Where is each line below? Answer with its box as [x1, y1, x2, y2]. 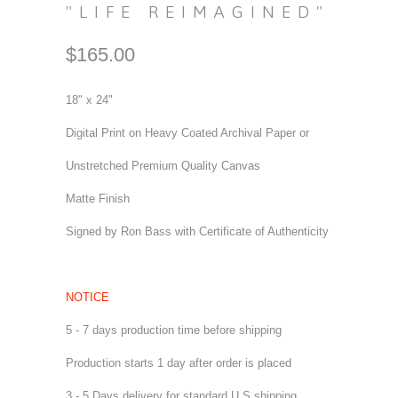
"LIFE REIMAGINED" [66, 2, 330, 21]
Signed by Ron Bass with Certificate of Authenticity [66, 225, 329, 238]
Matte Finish [66, 192, 130, 205]
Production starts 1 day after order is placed [66, 356, 291, 370]
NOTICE [66, 291, 109, 304]
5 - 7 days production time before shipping [66, 323, 282, 337]
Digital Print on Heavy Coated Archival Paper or [66, 126, 309, 139]
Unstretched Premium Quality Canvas [66, 159, 260, 172]
